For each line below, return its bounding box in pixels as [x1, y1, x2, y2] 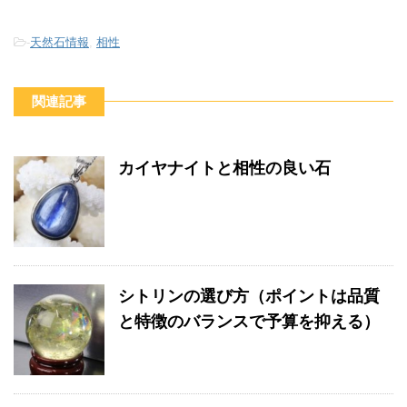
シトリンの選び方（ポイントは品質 [118, 286, 380, 305]
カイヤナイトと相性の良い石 [118, 158, 331, 177]
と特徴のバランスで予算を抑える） [118, 312, 380, 331]
